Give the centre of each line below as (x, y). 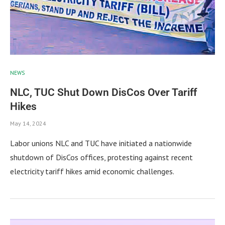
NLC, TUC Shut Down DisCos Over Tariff (103, 92)
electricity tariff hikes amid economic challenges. (92, 171)
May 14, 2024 (28, 123)
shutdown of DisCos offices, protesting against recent (101, 157)
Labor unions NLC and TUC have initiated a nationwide (101, 143)
